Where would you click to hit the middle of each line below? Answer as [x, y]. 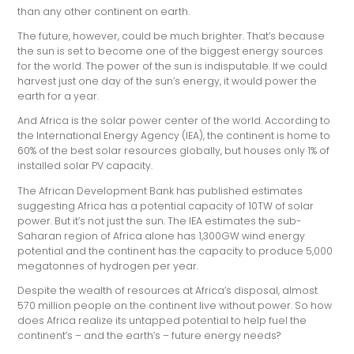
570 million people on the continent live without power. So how [175, 306]
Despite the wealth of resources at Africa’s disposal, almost [168, 291]
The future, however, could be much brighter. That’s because [171, 36]
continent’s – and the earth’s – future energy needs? [149, 336]
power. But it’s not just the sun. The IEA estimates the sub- [160, 220]
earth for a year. [58, 96]
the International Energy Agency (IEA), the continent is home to [174, 136]
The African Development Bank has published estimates [160, 190]
